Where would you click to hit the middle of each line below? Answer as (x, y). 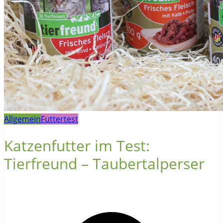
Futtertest (59, 119)
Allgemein (22, 119)
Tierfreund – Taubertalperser (104, 163)
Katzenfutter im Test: (77, 145)
